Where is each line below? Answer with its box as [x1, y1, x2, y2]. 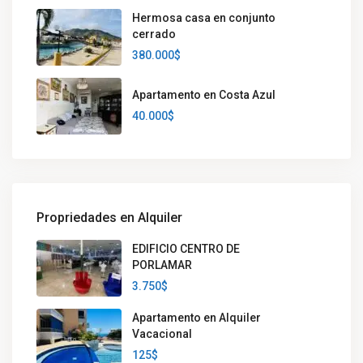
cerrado [132, 28, 176, 41]
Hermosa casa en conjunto [132, 11, 275, 24]
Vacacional [132, 327, 192, 340]
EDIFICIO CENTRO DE [132, 242, 240, 255]
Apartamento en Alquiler [132, 311, 261, 324]
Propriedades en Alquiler [36, 210, 182, 225]
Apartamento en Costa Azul [132, 88, 275, 101]
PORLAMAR [132, 258, 192, 271]
